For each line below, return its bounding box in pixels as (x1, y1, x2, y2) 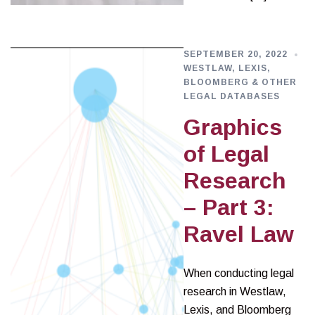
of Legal (183, 141, 269, 167)
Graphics (183, 115, 282, 140)
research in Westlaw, (183, 285, 286, 297)
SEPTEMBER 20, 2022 (183, 49, 288, 59)
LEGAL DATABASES (183, 91, 280, 101)
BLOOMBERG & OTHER (183, 77, 297, 87)
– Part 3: (183, 195, 274, 220)
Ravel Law (183, 221, 294, 247)
